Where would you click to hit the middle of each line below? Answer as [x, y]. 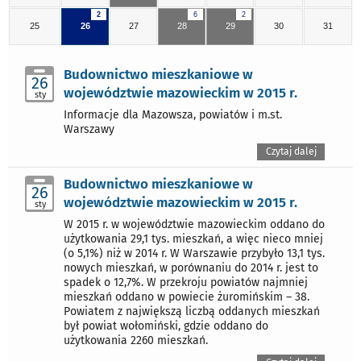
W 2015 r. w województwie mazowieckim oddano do [194, 224]
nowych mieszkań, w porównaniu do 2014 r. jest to [191, 268]
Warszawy [89, 129]
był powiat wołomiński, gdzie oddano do [166, 326]
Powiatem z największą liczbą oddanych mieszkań [192, 311]
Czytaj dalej [291, 151]
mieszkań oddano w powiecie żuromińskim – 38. [187, 297]
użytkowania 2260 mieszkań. [136, 340]
